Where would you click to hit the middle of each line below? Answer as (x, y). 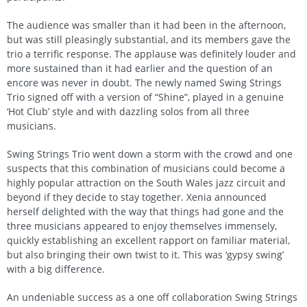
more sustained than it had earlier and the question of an (140, 69)
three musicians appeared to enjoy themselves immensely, (142, 226)
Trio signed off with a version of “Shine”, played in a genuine (145, 97)
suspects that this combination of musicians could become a (146, 169)
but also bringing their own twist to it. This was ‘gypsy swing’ (145, 255)
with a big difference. (56, 269)
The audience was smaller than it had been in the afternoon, (146, 25)
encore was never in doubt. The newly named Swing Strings (144, 83)
